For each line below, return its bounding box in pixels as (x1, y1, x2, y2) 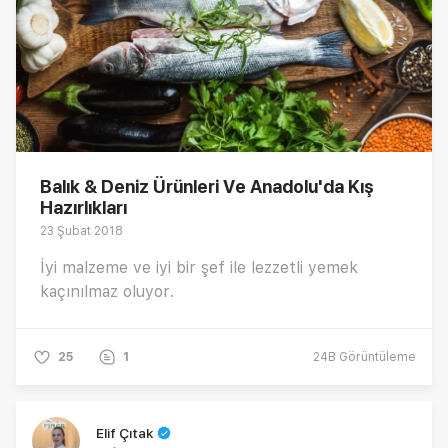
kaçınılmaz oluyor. (40, 281, 174, 301)
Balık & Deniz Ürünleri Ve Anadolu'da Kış (40, 175, 374, 197)
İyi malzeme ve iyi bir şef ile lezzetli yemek (40, 257, 358, 277)
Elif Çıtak (96, 424, 153, 441)
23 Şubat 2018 (40, 223, 123, 238)
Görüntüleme (336, 349, 416, 364)
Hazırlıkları (40, 196, 127, 218)
